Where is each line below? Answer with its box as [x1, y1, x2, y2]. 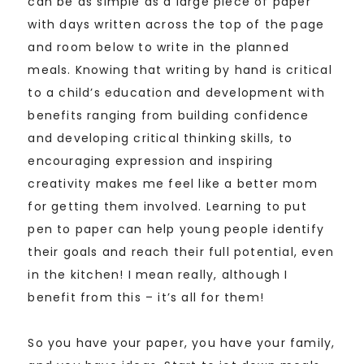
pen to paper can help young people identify [28, 220, 325, 237]
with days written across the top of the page [28, 15, 325, 32]
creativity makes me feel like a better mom [28, 175, 318, 192]
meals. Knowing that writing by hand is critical [28, 61, 332, 78]
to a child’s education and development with [28, 84, 326, 101]
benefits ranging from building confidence [28, 106, 310, 123]
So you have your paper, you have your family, [28, 334, 336, 351]
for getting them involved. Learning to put [28, 197, 307, 214]
